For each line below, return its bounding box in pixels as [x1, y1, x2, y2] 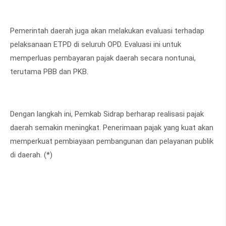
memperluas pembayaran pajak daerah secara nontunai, [10, 53, 196, 63]
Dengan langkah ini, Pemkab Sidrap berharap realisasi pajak [10, 109, 204, 119]
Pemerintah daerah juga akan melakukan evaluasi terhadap [10, 26, 204, 36]
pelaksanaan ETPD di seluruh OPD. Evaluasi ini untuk [10, 40, 181, 49]
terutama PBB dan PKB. [10, 67, 88, 77]
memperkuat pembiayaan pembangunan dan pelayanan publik [10, 137, 213, 146]
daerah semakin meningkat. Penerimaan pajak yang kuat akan [10, 123, 213, 133]
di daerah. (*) [10, 150, 54, 160]
